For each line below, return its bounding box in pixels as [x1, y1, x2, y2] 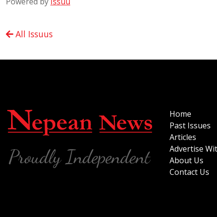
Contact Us [170, 167, 209, 178]
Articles [170, 132, 196, 143]
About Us [170, 155, 203, 166]
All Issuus [13, 28, 53, 40]
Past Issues [170, 120, 211, 131]
